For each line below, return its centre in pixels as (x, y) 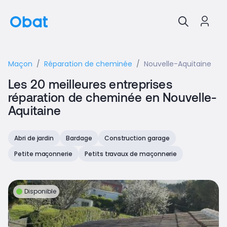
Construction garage (137, 138)
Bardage (79, 138)
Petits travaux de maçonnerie (131, 154)
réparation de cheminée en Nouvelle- (112, 97)
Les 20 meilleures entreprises (90, 84)
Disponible (40, 191)
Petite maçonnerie (43, 154)
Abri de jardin (34, 138)
